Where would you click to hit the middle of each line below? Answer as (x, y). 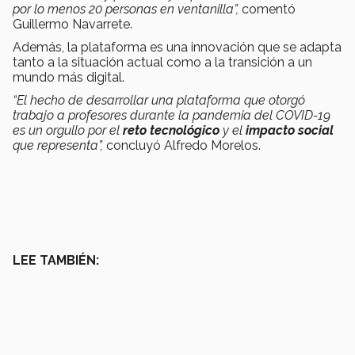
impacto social (290, 131)
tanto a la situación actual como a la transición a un (162, 63)
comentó (267, 10)
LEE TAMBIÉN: (56, 261)
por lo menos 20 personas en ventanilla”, (126, 10)
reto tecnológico (173, 131)
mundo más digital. (69, 78)
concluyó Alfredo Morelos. (182, 146)
